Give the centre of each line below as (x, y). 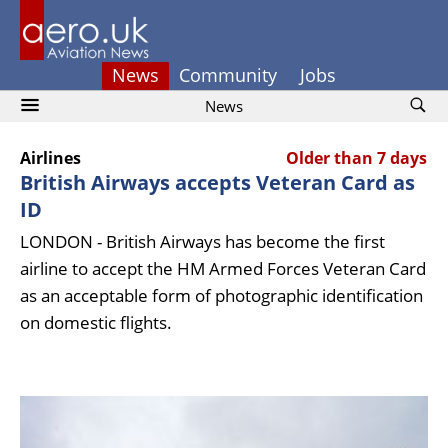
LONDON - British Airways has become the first (202, 241)
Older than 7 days (356, 158)
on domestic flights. (96, 322)
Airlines (50, 158)
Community (228, 75)
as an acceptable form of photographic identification (221, 295)
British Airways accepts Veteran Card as (217, 182)
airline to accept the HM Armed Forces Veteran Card (223, 268)
